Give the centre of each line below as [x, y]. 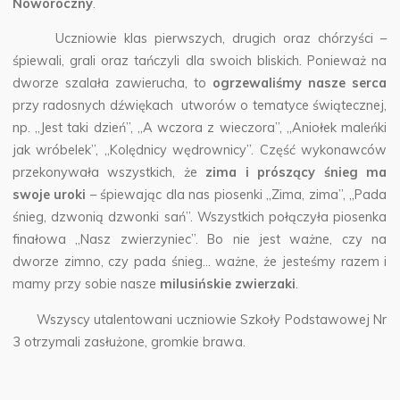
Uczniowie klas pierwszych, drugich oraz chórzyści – [200, 39]
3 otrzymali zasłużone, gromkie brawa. [129, 342]
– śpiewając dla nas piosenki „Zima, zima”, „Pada [237, 195]
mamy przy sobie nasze [85, 284]
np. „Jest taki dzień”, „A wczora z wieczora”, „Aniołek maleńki [200, 128]
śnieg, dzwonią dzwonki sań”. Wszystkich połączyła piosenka [200, 217]
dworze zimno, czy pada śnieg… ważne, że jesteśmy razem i [200, 262]
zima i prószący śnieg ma [296, 173]
